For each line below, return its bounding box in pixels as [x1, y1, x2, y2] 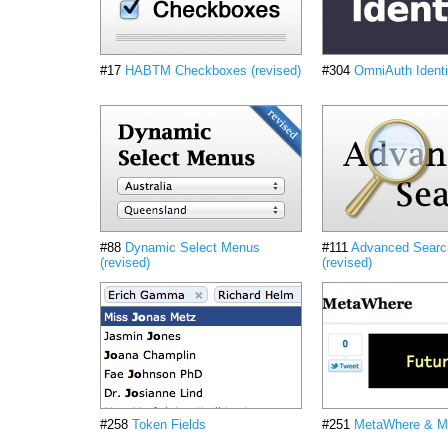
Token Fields [132, 417, 206, 432]
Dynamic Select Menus [125, 240, 260, 255]
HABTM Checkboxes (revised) [125, 63, 301, 78]
